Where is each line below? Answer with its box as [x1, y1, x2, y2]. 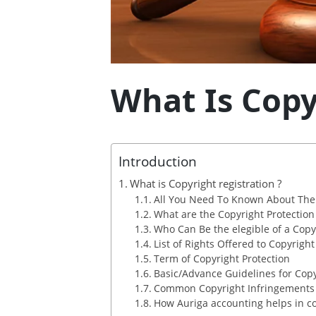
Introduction [119, 152, 197, 171]
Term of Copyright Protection [153, 252, 290, 266]
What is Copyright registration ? [130, 176, 282, 191]
